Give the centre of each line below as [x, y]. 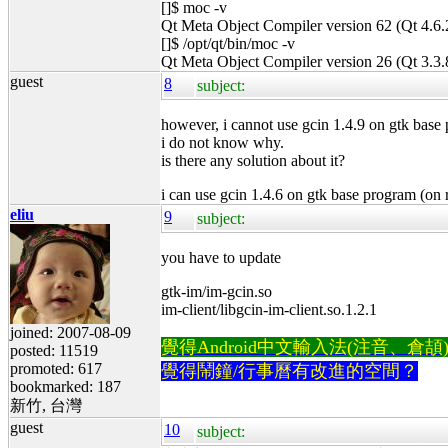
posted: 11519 [54, 350]
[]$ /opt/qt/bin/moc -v [228, 43]
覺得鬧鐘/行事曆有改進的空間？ [289, 370]
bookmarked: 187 [65, 386]
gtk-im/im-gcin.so [216, 291]
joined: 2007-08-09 [70, 332]
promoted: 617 [56, 368]
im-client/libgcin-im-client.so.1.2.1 [269, 309]
